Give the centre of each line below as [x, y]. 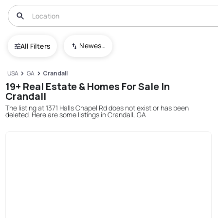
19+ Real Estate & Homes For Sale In [88, 86]
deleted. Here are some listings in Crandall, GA [76, 114]
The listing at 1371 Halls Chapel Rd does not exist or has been [97, 108]
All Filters [36, 46]
